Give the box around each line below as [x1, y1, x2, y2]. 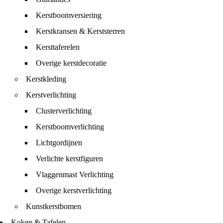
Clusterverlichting [36, 107, 92, 115]
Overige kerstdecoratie [36, 59, 107, 67]
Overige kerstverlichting [36, 186, 111, 195]
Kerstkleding [26, 75, 66, 83]
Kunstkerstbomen [26, 202, 81, 211]
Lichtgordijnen [36, 138, 82, 147]
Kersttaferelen [36, 43, 80, 51]
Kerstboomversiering [36, 11, 102, 19]
